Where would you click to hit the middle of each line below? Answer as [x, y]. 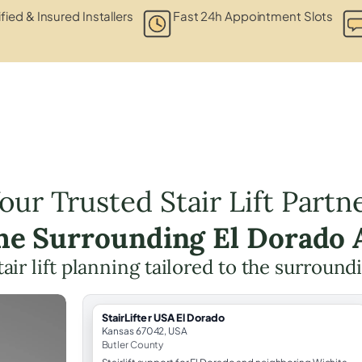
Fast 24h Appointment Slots [253, 15]
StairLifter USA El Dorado [163, 317]
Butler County [133, 344]
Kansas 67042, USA [144, 330]
